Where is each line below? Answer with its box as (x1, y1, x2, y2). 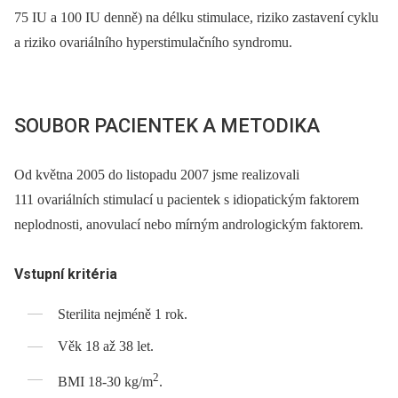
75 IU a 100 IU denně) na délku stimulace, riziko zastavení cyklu (14, 9, 378, 25)
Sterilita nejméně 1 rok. (58, 306, 188, 322)
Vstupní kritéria (14, 265, 117, 283)
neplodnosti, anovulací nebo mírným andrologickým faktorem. (14, 216, 363, 232)
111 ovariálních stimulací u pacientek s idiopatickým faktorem (14, 191, 359, 207)
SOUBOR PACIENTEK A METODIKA (14, 114, 320, 137)
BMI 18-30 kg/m (58, 374, 154, 390)
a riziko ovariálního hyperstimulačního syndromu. (14, 34, 292, 50)
